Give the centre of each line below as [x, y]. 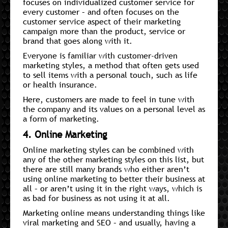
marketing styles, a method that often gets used [111, 65]
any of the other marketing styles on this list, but [113, 159]
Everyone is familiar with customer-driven [100, 55]
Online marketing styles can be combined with [108, 149]
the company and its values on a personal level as [114, 109]
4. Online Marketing [65, 134]
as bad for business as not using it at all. [96, 198]
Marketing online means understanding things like [114, 212]
